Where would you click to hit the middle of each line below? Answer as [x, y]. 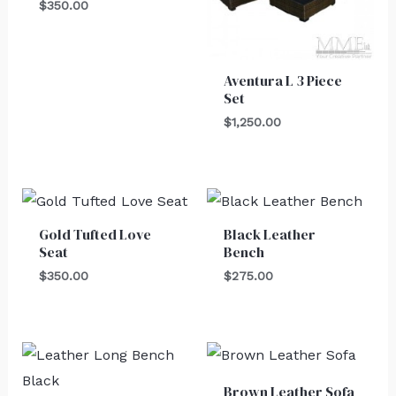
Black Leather [270, 234]
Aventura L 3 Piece [283, 80]
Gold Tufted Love [95, 234]
